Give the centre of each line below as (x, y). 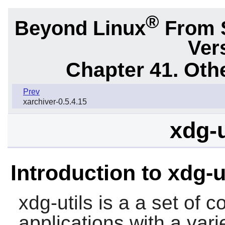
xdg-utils (55, 203)
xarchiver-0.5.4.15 (55, 102)
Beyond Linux (80, 28)
